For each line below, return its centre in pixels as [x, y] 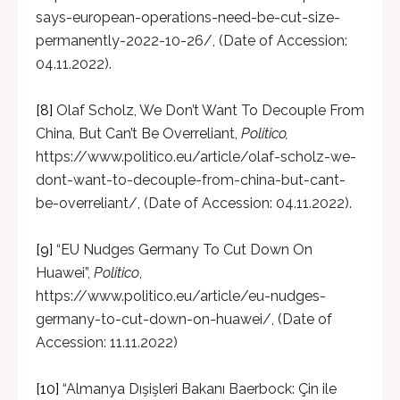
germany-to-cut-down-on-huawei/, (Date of [184, 319]
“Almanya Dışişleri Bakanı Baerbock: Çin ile [198, 389]
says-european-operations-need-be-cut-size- [188, 17]
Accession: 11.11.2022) [107, 342]
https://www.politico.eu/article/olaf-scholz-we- [196, 157]
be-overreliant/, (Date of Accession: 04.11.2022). [194, 203]
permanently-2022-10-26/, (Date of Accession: [192, 41]
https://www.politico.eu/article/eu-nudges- [181, 296]
